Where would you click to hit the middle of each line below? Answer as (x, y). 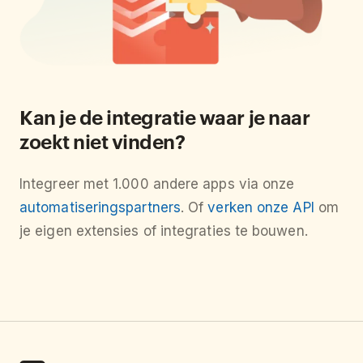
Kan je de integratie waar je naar (165, 117)
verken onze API (261, 208)
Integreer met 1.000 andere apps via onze (157, 184)
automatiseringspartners (100, 208)
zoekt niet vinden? (102, 141)
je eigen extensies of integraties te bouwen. (164, 231)
